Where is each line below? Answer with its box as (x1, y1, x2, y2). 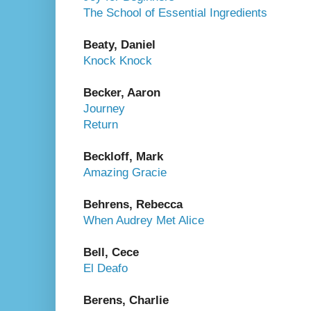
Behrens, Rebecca (83, 197, 183, 211)
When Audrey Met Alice (83, 213, 204, 227)
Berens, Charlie (83, 293, 169, 307)
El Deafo (83, 261, 128, 275)
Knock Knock (83, 53, 152, 67)
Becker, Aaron (83, 85, 160, 99)
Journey (83, 101, 125, 115)
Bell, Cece (83, 245, 139, 259)
